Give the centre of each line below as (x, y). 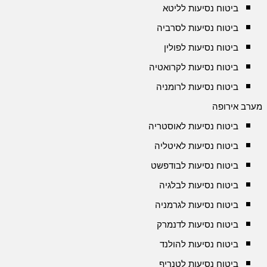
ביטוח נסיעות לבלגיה (199, 185)
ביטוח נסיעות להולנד (199, 244)
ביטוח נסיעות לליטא (201, 8)
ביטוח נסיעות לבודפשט (195, 165)
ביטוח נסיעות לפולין (201, 47)
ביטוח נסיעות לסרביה (198, 28)
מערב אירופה (237, 106)
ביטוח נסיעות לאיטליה (196, 146)
